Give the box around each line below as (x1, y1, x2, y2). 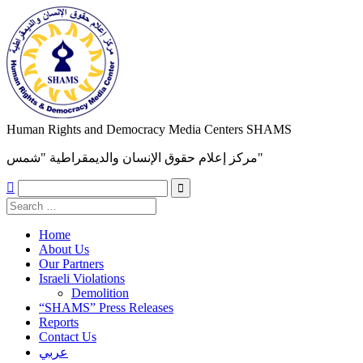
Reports (39, 315, 79, 329)
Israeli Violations (39, 271, 125, 285)
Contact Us (39, 330, 96, 344)
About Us (39, 242, 89, 256)
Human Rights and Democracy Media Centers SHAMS (6, 122, 292, 136)
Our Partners (39, 257, 104, 271)
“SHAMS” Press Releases (39, 301, 173, 314)
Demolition (71, 286, 129, 300)
